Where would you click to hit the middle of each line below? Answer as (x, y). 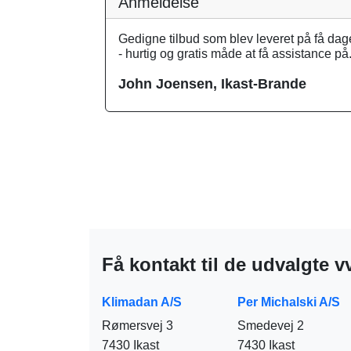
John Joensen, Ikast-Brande (212, 84)
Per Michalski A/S (289, 302)
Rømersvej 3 (138, 325)
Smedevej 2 (271, 325)
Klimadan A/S (142, 302)
